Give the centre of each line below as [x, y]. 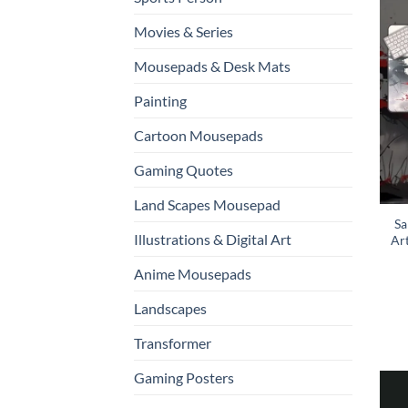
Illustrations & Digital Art [213, 239]
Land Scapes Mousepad [207, 204]
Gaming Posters [184, 377]
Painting [160, 100]
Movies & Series [184, 31]
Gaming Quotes [184, 169]
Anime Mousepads [193, 273]
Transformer [173, 342]
